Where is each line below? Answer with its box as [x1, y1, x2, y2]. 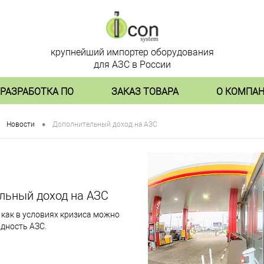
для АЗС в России [93, 59, 171, 71]
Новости [6, 120, 35, 129]
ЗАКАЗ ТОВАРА [111, 85, 179, 97]
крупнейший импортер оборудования [50, 47, 214, 58]
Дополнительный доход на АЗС [52, 120, 157, 129]
